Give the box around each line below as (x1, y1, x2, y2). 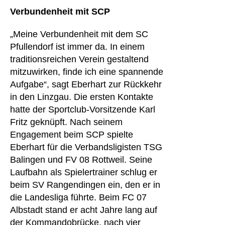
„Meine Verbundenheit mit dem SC (10, 29, 148, 39)
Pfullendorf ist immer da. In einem (10, 42, 145, 52)
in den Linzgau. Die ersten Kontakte (10, 92, 153, 102)
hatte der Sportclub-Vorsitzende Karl (10, 104, 155, 115)
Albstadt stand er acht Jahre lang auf (10, 205, 157, 215)
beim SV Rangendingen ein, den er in (10, 180, 160, 190)
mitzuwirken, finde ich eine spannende (10, 67, 163, 77)
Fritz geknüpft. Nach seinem (10, 117, 123, 127)
